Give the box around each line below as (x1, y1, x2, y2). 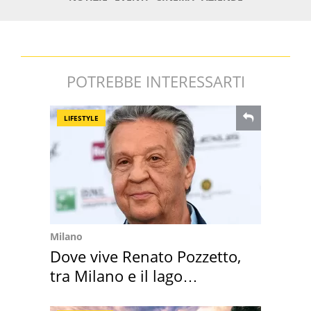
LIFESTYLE (64, 112, 99, 123)
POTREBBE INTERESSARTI (66, 70, 245, 92)
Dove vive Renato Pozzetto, (50, 245, 241, 267)
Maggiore (50, 284, 117, 305)
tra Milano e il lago (50, 264, 183, 286)
